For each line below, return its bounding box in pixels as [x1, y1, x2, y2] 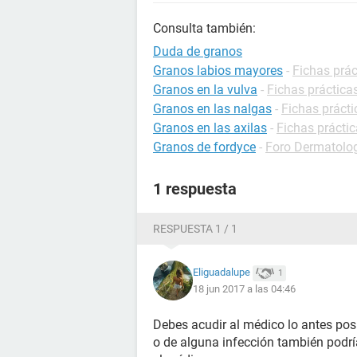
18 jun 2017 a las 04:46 [193, 282, 296, 295]
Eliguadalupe [193, 266, 250, 279]
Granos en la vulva [153, 82, 257, 97]
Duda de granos [153, 44, 242, 59]
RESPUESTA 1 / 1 [153, 222, 237, 235]
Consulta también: [153, 21, 256, 36]
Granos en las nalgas [153, 101, 272, 116]
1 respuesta [153, 179, 237, 198]
